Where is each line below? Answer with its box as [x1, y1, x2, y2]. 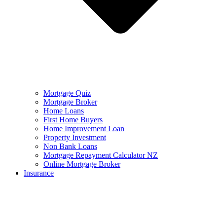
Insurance [24, 169, 54, 177]
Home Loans [43, 107, 84, 115]
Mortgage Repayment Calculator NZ [43, 151, 158, 159]
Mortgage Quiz [43, 89, 91, 97]
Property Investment [43, 133, 106, 142]
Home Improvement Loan [43, 124, 124, 133]
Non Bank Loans [43, 142, 97, 150]
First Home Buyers [43, 115, 103, 124]
